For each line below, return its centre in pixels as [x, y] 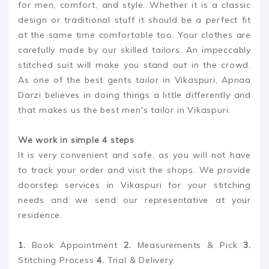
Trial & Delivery [139, 260]
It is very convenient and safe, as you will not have [134, 155]
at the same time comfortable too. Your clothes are [134, 35]
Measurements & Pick [187, 245]
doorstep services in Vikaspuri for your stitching [134, 185]
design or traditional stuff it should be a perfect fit [134, 20]
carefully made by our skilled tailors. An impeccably [134, 50]
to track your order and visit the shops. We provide [134, 170]
